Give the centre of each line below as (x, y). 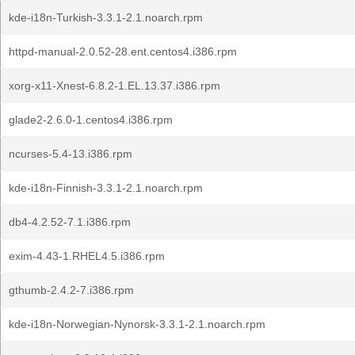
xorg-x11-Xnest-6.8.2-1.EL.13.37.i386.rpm (115, 86)
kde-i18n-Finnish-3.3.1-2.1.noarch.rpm (106, 188)
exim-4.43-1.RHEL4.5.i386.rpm (87, 256)
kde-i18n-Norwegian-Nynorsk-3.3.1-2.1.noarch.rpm (137, 324)
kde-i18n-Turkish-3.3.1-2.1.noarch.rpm (106, 17)
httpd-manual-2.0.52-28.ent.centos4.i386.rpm (123, 52)
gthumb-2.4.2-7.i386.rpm (71, 290)
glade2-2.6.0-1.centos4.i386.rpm (91, 120)
